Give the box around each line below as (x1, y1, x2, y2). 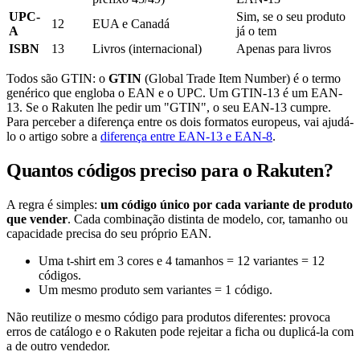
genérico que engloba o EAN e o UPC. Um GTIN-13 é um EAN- (6, 85, 342, 100)
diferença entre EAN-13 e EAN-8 (100, 129, 272, 143)
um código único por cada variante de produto (100, 197, 353, 211)
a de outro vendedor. (6, 338, 110, 353)
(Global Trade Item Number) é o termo (141, 71, 341, 85)
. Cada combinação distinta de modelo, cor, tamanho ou (67, 211, 348, 226)
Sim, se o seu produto (236, 9, 346, 23)
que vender (6, 211, 67, 226)
